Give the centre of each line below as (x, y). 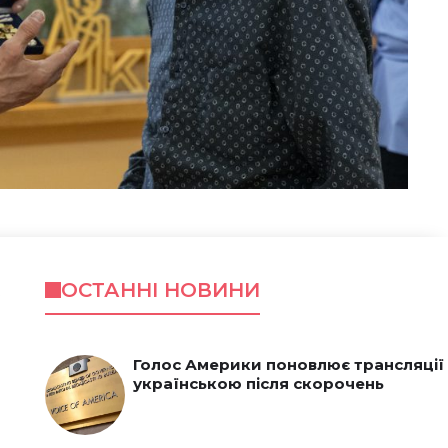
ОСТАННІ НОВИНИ (160, 289)
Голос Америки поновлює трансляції (288, 364)
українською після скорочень (258, 383)
